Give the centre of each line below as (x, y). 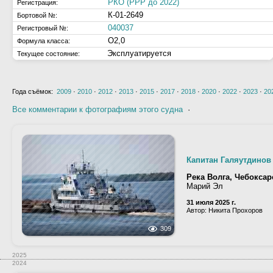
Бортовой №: (37, 15)
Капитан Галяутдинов (229, 160)
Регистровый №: (43, 28)
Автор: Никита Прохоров (225, 210)
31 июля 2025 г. (211, 202)
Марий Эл (205, 186)
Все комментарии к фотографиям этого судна (97, 109)
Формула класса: (44, 41)
